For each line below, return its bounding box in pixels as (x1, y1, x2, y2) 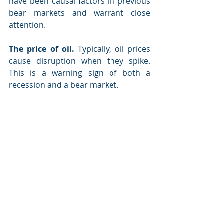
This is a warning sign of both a (9, 67, 150, 78)
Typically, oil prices (74, 43, 150, 54)
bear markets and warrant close (9, 7, 150, 18)
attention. (9, 19, 46, 30)
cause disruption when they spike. (9, 55, 150, 66)
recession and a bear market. (9, 79, 118, 90)
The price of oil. (9, 43, 74, 54)
